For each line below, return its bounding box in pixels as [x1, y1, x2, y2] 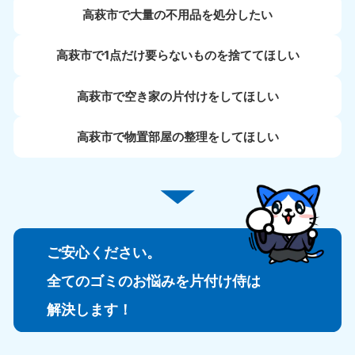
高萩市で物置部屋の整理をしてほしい [76, 129, 279, 145]
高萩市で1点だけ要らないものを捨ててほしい [55, 48, 300, 63]
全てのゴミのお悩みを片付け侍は [46, 271, 261, 289]
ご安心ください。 [46, 242, 161, 261]
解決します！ [46, 300, 132, 318]
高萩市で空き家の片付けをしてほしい [76, 88, 279, 104]
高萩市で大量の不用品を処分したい [82, 6, 273, 22]
